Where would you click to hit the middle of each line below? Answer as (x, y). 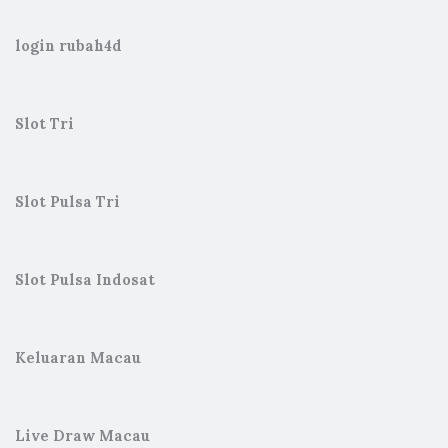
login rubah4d (68, 46)
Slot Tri (44, 124)
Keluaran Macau (78, 358)
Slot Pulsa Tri (67, 202)
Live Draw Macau (82, 436)
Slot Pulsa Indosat (85, 280)
